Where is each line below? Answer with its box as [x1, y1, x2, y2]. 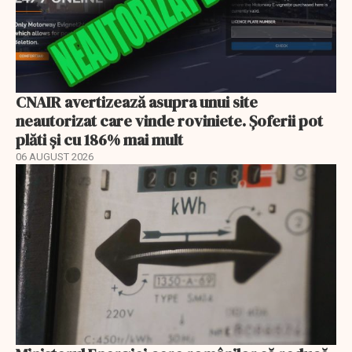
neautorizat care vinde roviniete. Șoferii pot [16, 110, 323, 133]
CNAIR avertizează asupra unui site [16, 91, 258, 114]
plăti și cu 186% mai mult [16, 129, 183, 152]
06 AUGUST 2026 [16, 151, 93, 163]
